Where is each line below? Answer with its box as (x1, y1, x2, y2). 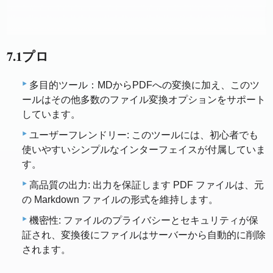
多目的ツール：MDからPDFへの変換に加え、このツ (29, 80, 260, 91)
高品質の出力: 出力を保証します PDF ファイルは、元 (29, 180, 264, 191)
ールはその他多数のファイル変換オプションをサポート (22, 94, 266, 105)
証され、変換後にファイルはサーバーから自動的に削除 (22, 230, 266, 241)
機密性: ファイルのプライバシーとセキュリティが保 (29, 215, 258, 226)
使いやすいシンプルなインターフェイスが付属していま (22, 144, 266, 155)
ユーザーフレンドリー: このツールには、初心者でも (29, 130, 258, 141)
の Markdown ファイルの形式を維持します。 (22, 194, 218, 205)
